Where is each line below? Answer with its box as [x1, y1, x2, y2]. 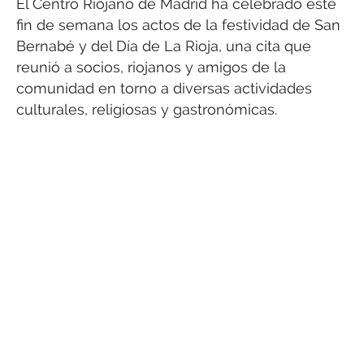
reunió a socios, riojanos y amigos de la [16, 58, 286, 76]
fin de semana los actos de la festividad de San [16, 15, 340, 33]
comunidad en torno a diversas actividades [16, 79, 312, 97]
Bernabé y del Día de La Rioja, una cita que [16, 37, 311, 54]
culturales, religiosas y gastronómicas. [16, 100, 277, 118]
